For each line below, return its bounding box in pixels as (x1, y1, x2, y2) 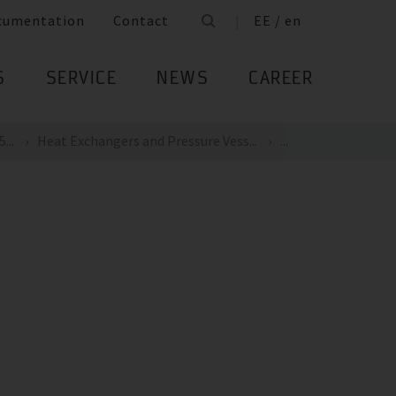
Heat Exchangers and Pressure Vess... (37, 132, 257, 149)
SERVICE (45, 72, 117, 88)
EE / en (254, 11, 301, 30)
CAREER (248, 72, 313, 88)
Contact (113, 11, 169, 30)
